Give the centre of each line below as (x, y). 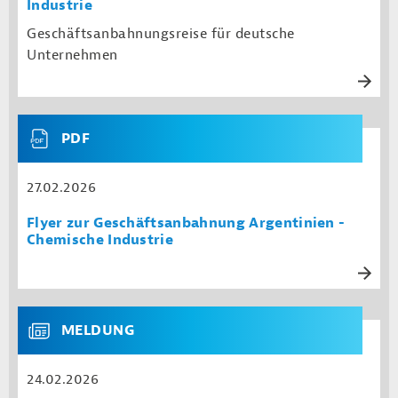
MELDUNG (98, 330)
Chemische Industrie (100, 240)
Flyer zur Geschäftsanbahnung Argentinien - (186, 223)
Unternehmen (72, 55)
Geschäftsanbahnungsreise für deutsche (161, 34)
